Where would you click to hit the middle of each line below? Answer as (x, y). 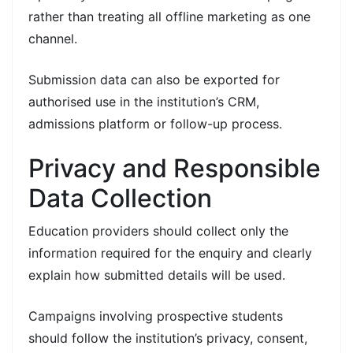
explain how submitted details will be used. (157, 275)
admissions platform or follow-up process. (155, 123)
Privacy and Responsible (175, 168)
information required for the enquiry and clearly (170, 253)
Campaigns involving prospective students (156, 316)
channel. (53, 38)
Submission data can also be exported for (154, 79)
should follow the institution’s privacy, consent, (168, 338)
